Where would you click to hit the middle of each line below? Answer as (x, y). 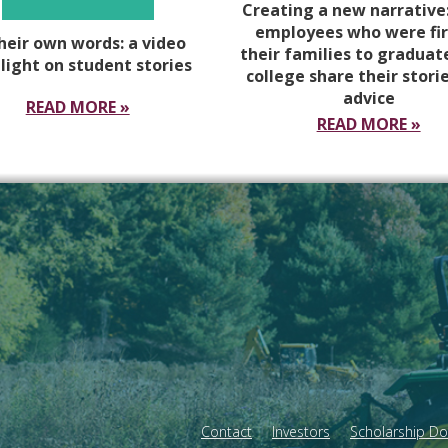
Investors (301, 432)
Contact (226, 432)
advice (368, 97)
